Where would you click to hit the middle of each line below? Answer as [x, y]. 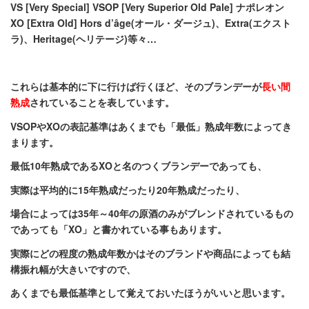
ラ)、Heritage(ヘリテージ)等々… [83, 39]
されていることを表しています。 [102, 102]
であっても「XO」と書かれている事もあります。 [119, 229]
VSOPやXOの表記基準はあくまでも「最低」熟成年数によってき [151, 126]
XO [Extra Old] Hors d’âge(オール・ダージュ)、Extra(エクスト [151, 23]
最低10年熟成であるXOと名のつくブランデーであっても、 [139, 166]
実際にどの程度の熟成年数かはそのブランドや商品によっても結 [150, 253]
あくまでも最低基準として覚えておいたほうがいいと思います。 [150, 292]
